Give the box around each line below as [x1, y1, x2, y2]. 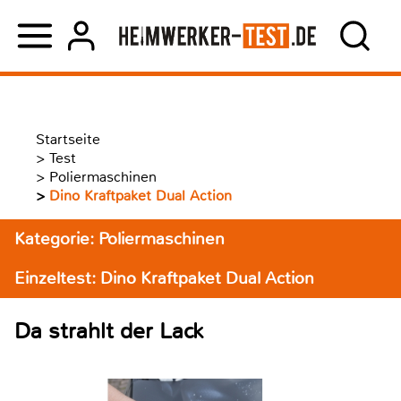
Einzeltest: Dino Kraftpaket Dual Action [14, 267, 314, 289]
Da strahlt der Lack [14, 316, 203, 346]
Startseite [36, 130, 100, 149]
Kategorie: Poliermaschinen [14, 227, 225, 250]
